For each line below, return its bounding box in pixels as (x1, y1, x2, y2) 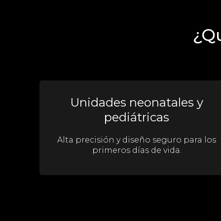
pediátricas (104, 110, 170, 124)
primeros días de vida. (92, 145, 182, 155)
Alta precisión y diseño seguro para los (57, 135, 217, 145)
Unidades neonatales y (70, 95, 204, 110)
